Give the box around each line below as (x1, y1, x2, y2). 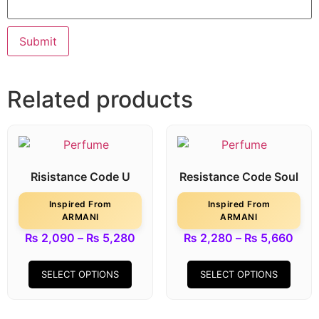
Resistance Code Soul (179, 169, 298, 184)
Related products (7, 85, 193, 114)
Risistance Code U (30, 169, 130, 184)
